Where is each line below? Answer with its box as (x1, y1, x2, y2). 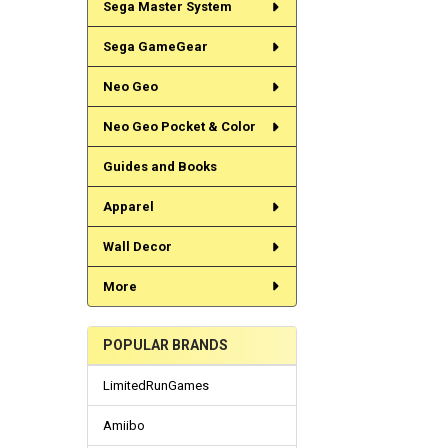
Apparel (102, 199, 154, 215)
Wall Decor (102, 239, 172, 254)
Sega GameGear (102, 39, 208, 55)
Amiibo (102, 418, 145, 434)
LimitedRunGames (102, 378, 209, 394)
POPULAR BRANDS (102, 337, 228, 354)
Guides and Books (102, 159, 217, 175)
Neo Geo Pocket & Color (102, 119, 256, 135)
